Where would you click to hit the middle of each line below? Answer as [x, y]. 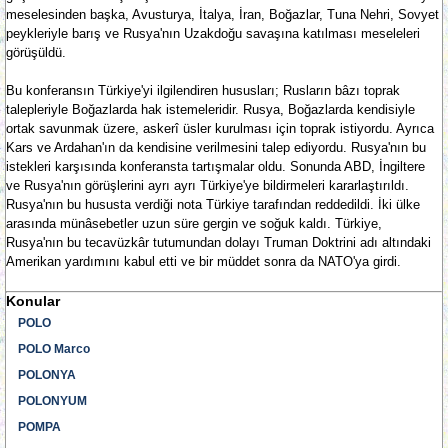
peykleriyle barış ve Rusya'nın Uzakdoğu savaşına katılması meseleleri [213, 33]
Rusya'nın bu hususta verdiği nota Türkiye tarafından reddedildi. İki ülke [213, 204]
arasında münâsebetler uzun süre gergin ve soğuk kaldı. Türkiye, [194, 223]
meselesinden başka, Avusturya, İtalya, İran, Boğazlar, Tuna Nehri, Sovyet [222, 14]
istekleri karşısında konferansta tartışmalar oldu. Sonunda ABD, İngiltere [215, 166]
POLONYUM [52, 401]
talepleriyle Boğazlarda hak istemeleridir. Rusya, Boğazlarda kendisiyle [210, 109]
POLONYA [47, 375]
